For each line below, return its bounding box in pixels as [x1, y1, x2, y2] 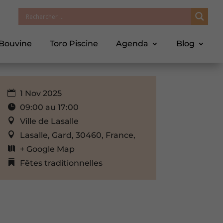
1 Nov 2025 [17, 88, 62, 98]
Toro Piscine [50, 39, 98, 48]
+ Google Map [19, 144, 75, 154]
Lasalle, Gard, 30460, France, [19, 130, 135, 140]
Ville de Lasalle [19, 116, 79, 126]
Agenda [116, 39, 148, 48]
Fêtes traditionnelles [19, 158, 103, 168]
